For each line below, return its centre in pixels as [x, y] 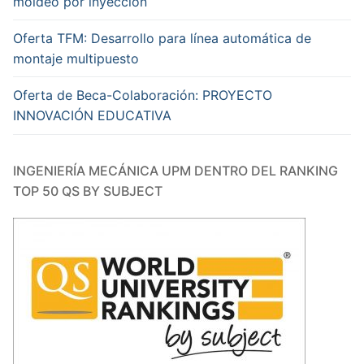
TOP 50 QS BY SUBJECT [88, 191]
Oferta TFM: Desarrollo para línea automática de [162, 38]
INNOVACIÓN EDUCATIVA [92, 115]
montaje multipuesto [76, 58]
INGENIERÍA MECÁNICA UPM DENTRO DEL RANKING [175, 170]
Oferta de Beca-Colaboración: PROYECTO [143, 95]
